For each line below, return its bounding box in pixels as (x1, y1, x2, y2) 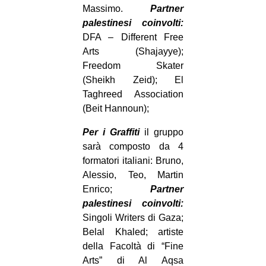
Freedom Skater (83, 61, 183, 71)
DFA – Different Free (83, 32, 183, 43)
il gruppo (144, 127, 183, 138)
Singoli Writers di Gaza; (83, 213, 183, 223)
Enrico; (83, 184, 150, 195)
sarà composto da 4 (83, 141, 183, 152)
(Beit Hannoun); (83, 103, 149, 114)
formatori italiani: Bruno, (83, 156, 183, 166)
